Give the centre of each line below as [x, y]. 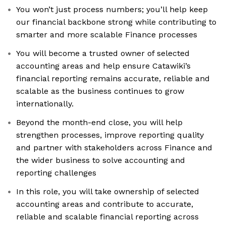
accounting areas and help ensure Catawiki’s [103, 66]
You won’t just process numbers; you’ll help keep [112, 10]
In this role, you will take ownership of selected [108, 192]
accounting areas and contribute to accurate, [105, 204]
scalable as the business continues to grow [100, 91]
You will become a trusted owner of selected [103, 53]
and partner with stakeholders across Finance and [114, 148]
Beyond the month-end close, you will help [99, 123]
